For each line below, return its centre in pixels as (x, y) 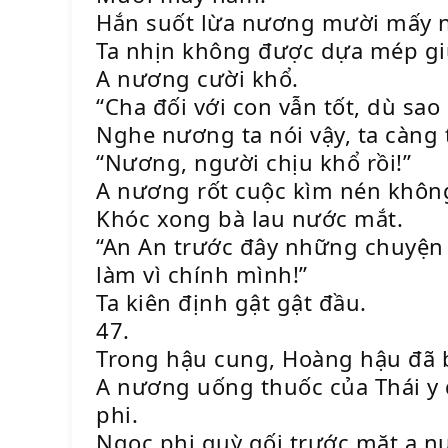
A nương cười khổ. (197, 78)
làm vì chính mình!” (202, 274)
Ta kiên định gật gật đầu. (231, 302)
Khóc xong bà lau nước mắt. (249, 218)
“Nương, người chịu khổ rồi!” (253, 162)
